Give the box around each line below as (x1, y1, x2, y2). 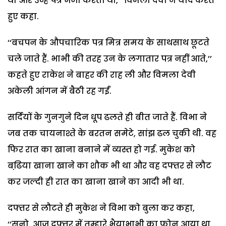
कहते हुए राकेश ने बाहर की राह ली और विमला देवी (8, 69, 196, 81)
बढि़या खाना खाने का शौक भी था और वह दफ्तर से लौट (8, 159, 211, 172)
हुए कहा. (8, 10, 39, 22)
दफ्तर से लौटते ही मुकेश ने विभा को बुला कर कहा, (8, 202, 195, 214)
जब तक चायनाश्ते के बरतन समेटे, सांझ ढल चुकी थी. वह (8, 127, 216, 139)
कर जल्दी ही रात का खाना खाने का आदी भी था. (8, 176, 184, 188)
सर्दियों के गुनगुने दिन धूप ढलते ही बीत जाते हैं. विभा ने (8, 111, 207, 123)
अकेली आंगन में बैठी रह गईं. (8, 85, 111, 97)
